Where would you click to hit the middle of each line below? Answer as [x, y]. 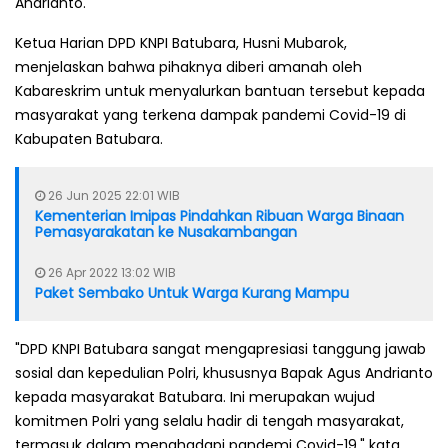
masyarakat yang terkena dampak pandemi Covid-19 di [210, 114]
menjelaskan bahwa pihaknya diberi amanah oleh [188, 66]
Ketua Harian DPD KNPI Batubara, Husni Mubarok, [181, 42]
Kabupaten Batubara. [89, 138]
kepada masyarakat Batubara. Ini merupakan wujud [195, 396]
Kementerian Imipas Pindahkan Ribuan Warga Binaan [219, 215]
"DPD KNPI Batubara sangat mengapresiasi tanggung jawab [220, 348]
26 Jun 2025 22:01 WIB [112, 195]
